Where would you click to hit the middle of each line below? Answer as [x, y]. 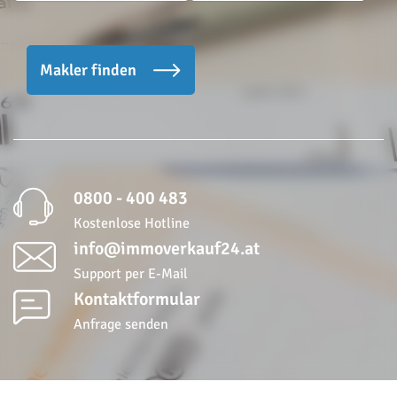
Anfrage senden [121, 324]
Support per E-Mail [131, 273]
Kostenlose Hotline [132, 223]
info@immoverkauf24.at [167, 248]
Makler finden [90, 70]
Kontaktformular [137, 299]
